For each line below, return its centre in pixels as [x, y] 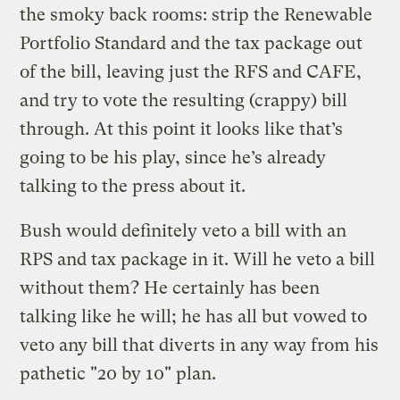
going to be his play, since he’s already [173, 157]
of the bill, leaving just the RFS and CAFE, [191, 71]
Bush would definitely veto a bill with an [183, 230]
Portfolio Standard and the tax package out [192, 43]
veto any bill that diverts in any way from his [200, 345]
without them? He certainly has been [170, 287]
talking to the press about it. [133, 186]
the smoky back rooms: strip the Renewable [196, 14]
